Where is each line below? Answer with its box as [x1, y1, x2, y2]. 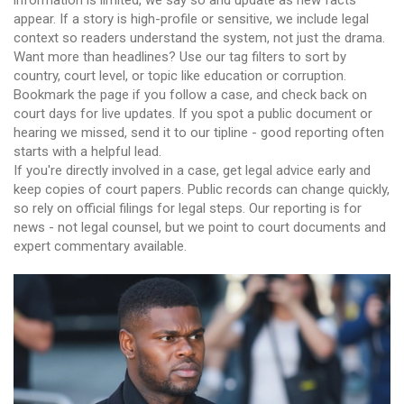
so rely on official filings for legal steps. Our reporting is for [14, 200, 362, 216]
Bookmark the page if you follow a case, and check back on [14, 87, 367, 103]
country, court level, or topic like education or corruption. [14, 68, 346, 84]
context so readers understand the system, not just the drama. [14, 30, 385, 46]
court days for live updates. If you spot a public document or [14, 106, 372, 122]
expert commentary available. [14, 238, 187, 254]
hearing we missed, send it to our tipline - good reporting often [14, 124, 384, 141]
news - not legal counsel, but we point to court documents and [14, 219, 386, 235]
